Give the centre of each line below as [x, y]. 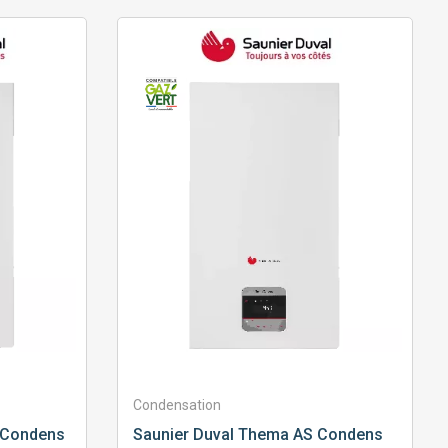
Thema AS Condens [308, 435]
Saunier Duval [183, 435]
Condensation [176, 405]
